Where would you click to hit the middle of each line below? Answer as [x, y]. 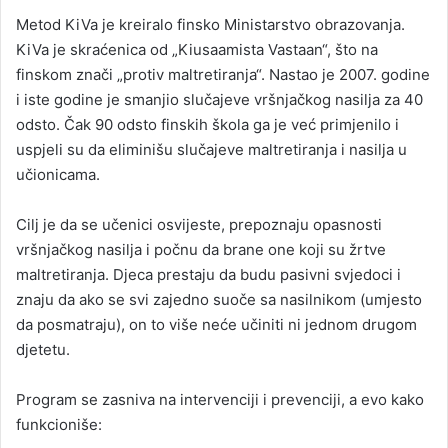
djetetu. [43, 350]
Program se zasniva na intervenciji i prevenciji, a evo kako [220, 400]
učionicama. [58, 175]
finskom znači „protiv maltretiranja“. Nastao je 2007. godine [223, 75]
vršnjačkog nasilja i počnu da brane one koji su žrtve [201, 250]
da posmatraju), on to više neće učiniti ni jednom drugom [216, 325]
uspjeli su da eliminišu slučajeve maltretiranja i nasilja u [211, 150]
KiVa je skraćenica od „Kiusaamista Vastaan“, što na [197, 50]
